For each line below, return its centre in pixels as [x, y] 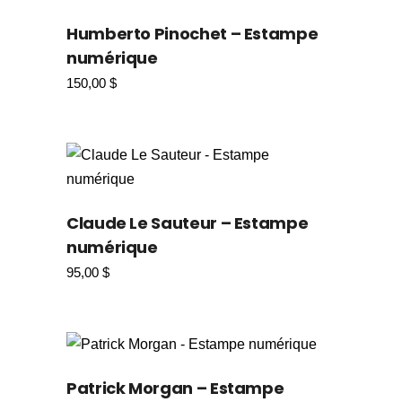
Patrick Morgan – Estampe [175, 389]
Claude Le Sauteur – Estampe [188, 223]
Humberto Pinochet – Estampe [192, 34]
